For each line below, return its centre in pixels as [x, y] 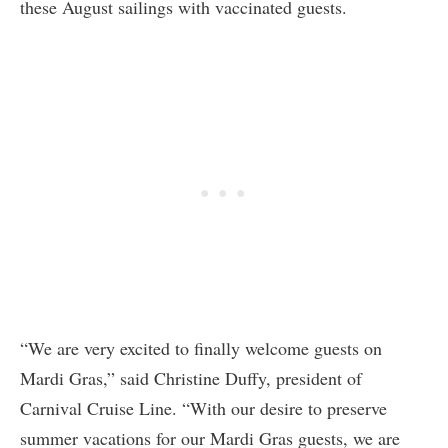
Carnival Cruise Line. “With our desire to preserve [203, 407]
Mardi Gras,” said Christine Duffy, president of [191, 377]
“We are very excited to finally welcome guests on [201, 347]
